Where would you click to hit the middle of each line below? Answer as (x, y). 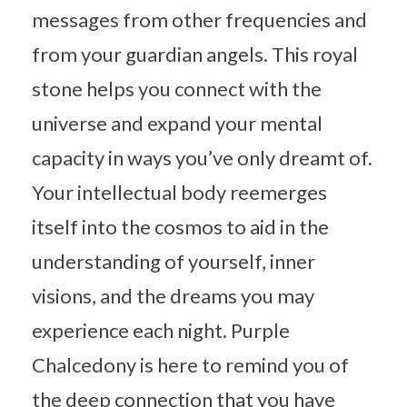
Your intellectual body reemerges (179, 192)
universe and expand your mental (177, 123)
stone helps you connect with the (177, 88)
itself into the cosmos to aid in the (180, 226)
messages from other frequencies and (199, 19)
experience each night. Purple (161, 330)
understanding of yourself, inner (174, 261)
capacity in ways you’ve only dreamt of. (202, 157)
